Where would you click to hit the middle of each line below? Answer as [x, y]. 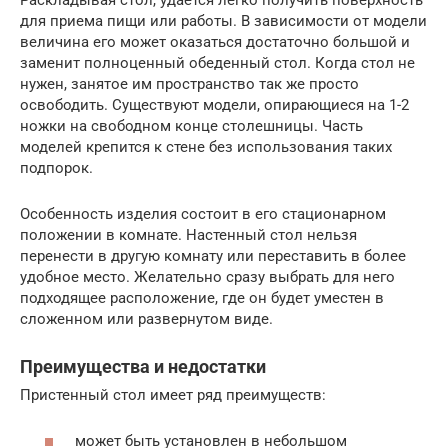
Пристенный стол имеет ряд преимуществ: [173, 394]
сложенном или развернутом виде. [146, 318]
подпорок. [56, 167]
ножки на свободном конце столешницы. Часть [191, 125]
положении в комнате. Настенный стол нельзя [188, 234]
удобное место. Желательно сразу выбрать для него [207, 276]
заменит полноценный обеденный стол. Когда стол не [217, 62]
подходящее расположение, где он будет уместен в [202, 297]
